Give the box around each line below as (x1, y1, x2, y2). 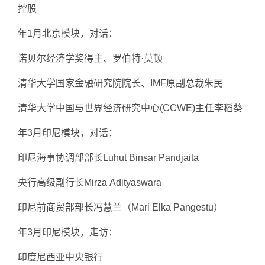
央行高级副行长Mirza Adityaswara (18, 177, 161, 188)
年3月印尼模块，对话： (18, 128, 118, 138)
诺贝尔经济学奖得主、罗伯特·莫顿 (18, 53, 163, 63)
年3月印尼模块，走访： (18, 227, 118, 237)
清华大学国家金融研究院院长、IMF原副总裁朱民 (18, 78, 223, 88)
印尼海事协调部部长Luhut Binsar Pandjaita (18, 153, 199, 163)
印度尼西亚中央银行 (18, 252, 103, 262)
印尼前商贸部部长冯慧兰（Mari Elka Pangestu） (18, 202, 223, 212)
